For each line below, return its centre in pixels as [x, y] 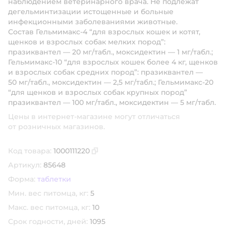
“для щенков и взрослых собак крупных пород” [98, 92]
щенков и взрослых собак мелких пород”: [87, 42]
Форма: [22, 179]
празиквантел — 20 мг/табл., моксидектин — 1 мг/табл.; [110, 52]
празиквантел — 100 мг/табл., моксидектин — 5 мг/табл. [112, 102]
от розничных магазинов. [56, 127]
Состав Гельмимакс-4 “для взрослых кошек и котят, [104, 32]
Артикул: [25, 165]
